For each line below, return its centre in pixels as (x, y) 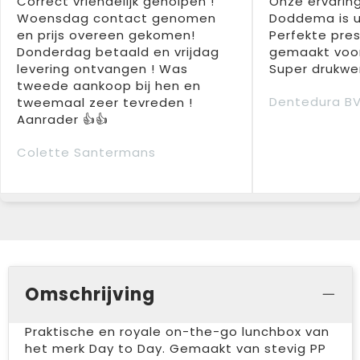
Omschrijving (90, 294)
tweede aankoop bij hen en (109, 85)
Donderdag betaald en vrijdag (118, 51)
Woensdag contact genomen (117, 18)
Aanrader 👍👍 (63, 119)
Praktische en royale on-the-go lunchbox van (177, 331)
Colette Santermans (86, 152)
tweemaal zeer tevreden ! (105, 102)
